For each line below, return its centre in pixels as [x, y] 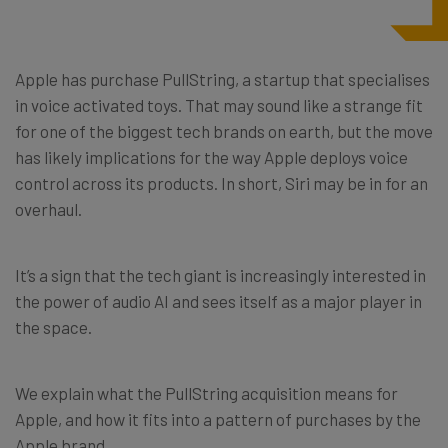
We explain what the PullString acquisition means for [206, 393]
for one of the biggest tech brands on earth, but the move [224, 131]
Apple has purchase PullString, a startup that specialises [222, 79]
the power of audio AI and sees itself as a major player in [218, 301]
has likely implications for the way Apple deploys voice [211, 157]
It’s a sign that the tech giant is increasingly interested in [220, 275]
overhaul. [48, 209]
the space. [53, 327]
